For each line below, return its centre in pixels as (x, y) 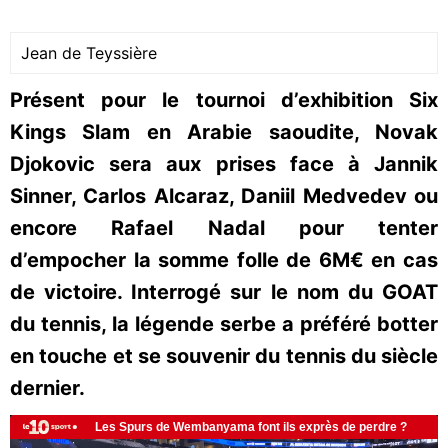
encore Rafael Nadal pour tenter (224, 228)
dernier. (47, 388)
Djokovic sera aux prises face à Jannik (224, 164)
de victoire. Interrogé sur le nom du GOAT (224, 292)
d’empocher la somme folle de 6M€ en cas (224, 260)
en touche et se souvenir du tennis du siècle (224, 356)
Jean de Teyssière (89, 53)
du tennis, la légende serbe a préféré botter (224, 324)
